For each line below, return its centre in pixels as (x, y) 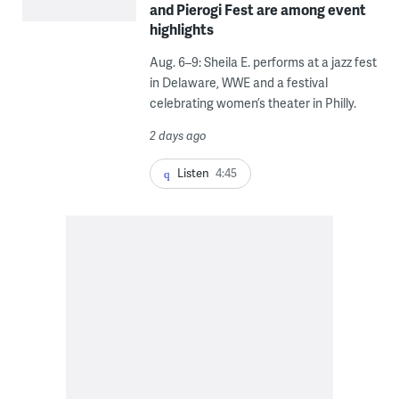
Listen (193, 173)
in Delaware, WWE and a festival (238, 83)
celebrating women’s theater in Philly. (252, 103)
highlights (181, 29)
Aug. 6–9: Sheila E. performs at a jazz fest (263, 62)
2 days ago (178, 136)
